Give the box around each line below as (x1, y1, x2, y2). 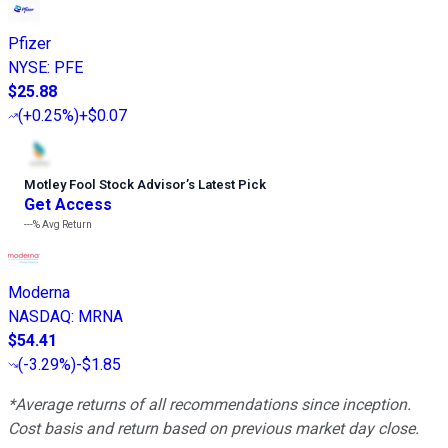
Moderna (8, 282, 70, 302)
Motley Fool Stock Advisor (24, 176, 186, 192)
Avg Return (40, 218, 92, 230)
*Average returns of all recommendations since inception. (8, 394, 411, 414)
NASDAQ (8, 306, 71, 326)
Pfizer (8, 33, 51, 53)
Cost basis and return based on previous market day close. (8, 418, 419, 438)
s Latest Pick (188, 176, 266, 192)
